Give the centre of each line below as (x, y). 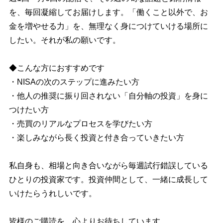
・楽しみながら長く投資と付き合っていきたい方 (96, 137)
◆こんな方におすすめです (56, 68)
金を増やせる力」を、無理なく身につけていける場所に (108, 26)
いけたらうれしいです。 (53, 193)
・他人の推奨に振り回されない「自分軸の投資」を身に (108, 96)
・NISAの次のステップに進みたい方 (74, 82)
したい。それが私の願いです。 (64, 40)
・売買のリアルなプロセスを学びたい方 (80, 123)
